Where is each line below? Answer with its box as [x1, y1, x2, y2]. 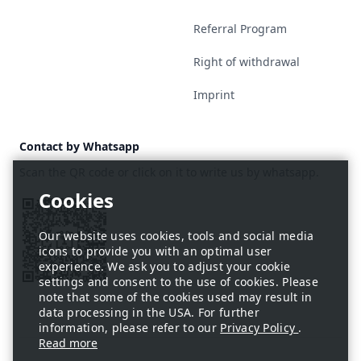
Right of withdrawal [193, 54, 300, 69]
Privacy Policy [220, 320, 299, 335]
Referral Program [193, 21, 287, 36]
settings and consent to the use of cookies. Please [39, 274, 318, 289]
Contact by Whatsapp [19, 139, 139, 154]
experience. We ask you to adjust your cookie [39, 259, 291, 274]
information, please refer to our [39, 320, 221, 335]
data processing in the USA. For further [39, 305, 259, 320]
